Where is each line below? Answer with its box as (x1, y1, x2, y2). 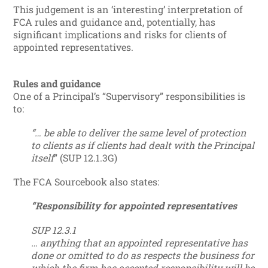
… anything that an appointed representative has (31, 236, 248, 249)
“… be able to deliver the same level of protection (31, 126, 246, 139)
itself (31, 151, 54, 165)
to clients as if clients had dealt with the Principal (31, 139, 255, 152)
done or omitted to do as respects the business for (31, 248, 255, 261)
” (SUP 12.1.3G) (54, 151, 118, 165)
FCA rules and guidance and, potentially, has (13, 15, 216, 28)
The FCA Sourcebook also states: (13, 175, 160, 188)
